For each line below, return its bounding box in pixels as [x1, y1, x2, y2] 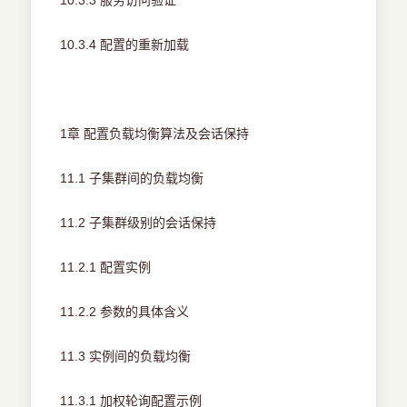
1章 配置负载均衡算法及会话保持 [60, 126, 250, 142]
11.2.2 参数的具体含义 [60, 304, 190, 320]
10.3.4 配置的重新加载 [60, 37, 190, 53]
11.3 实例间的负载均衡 [60, 349, 192, 364]
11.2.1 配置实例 [60, 260, 152, 275]
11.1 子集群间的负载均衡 [60, 171, 204, 186]
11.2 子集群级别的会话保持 [60, 215, 217, 231]
